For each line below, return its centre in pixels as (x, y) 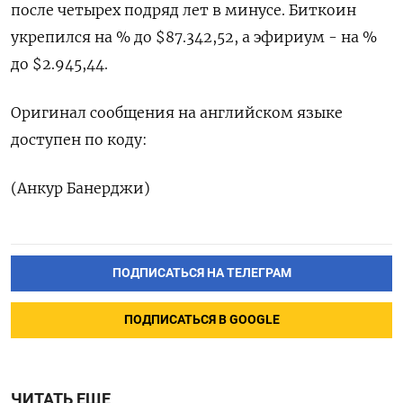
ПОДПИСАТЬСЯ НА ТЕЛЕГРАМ (201, 273)
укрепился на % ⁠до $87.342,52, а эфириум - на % (194, 37)
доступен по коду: (79, 139)
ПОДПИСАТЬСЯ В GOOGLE (201, 319)
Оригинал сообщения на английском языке (177, 112)
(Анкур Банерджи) (81, 188)
